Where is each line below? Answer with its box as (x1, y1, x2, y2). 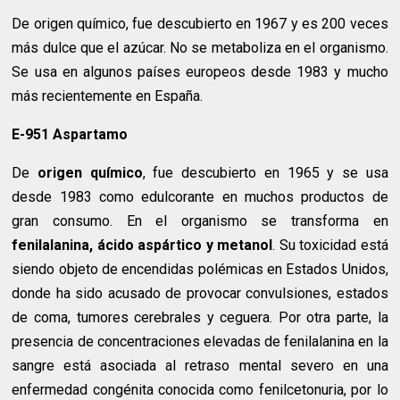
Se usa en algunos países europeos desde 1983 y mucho (12, 63, 388, 81)
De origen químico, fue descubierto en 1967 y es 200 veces (12, 15, 388, 33)
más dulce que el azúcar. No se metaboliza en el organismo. (12, 39, 388, 57)
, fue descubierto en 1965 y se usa (142, 164, 388, 182)
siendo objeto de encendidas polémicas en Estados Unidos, (12, 261, 388, 279)
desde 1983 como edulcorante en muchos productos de (12, 188, 388, 206)
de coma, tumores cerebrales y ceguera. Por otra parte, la (12, 309, 388, 327)
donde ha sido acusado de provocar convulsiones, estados (12, 285, 388, 303)
